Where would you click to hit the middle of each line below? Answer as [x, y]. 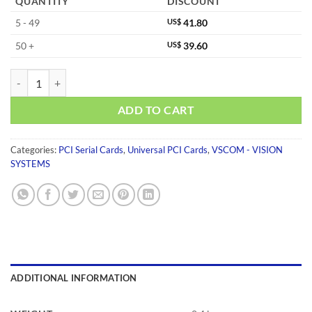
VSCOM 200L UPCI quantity [71, 76]
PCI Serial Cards [91, 149]
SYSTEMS [30, 163]
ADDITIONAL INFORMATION [74, 278]
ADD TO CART [156, 110]
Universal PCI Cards [167, 149]
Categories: [34, 149]
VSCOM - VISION [247, 149]
